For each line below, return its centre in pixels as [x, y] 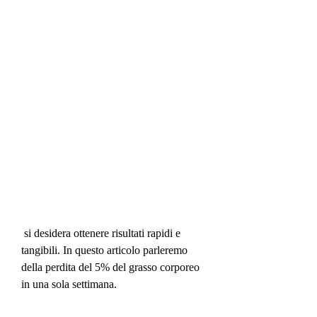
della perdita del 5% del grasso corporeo [110, 267]
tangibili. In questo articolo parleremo [104, 250]
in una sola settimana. [69, 284]
